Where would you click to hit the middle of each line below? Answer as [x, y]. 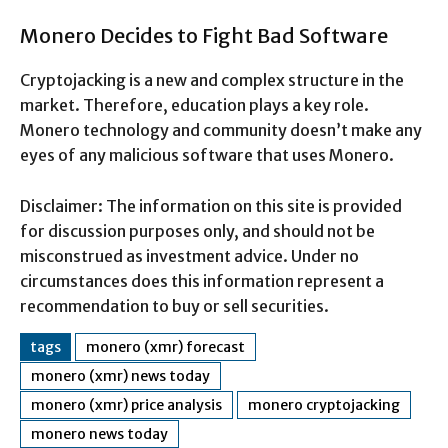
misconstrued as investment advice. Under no [189, 255]
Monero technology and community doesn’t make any [221, 129]
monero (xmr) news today [120, 375]
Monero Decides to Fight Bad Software [204, 35]
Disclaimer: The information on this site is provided [211, 205]
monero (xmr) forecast [165, 346]
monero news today [99, 433]
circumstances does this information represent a [202, 280]
